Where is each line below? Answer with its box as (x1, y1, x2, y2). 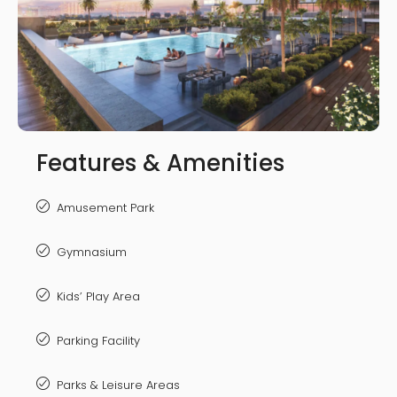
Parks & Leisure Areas (57, 377, 180, 394)
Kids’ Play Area (57, 288, 140, 306)
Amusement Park (57, 199, 154, 217)
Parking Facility (57, 332, 140, 350)
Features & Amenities (36, 147, 284, 180)
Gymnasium (57, 244, 127, 261)
